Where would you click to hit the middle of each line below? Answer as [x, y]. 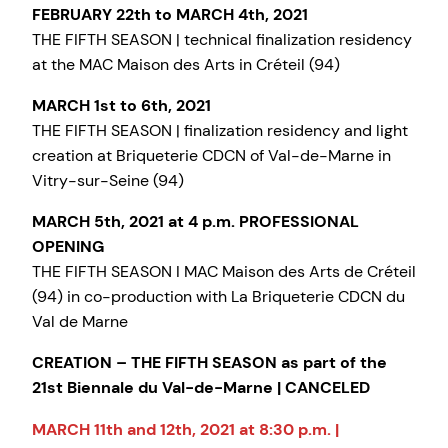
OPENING [68, 247]
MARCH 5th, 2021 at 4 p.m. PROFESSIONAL [195, 222]
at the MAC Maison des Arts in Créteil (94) [186, 64]
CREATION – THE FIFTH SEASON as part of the [209, 363]
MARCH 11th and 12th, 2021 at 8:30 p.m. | [185, 429]
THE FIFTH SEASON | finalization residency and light [220, 131]
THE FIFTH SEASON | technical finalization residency [222, 39]
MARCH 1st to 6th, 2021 [121, 106]
